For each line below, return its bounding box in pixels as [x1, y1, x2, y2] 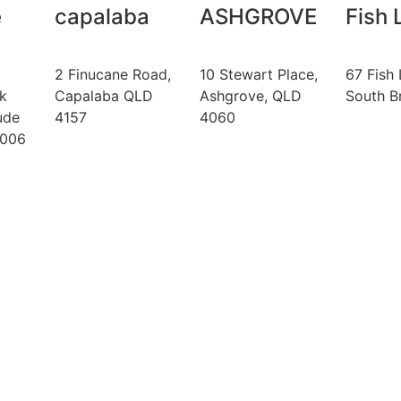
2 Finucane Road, [54, 64, 171, 83]
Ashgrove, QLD [200, 86, 303, 105]
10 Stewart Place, [200, 64, 319, 83]
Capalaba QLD [54, 86, 153, 105]
